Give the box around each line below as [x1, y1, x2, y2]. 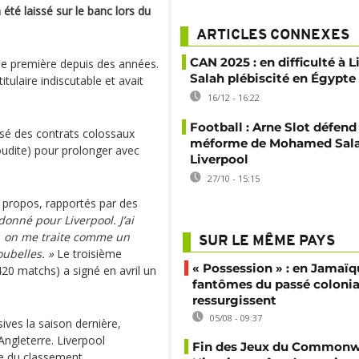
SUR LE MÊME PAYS [199, 234, 335, 249]
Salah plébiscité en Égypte [190, 71, 356, 86]
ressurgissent [192, 292, 276, 308]
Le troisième [54, 246, 122, 261]
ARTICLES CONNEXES [196, 28, 349, 43]
